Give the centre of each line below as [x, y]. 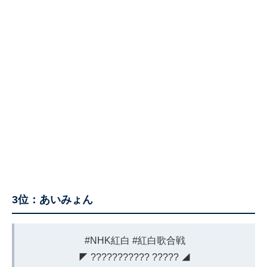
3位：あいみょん [52, 200]
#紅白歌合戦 [159, 241]
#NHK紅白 [107, 241]
